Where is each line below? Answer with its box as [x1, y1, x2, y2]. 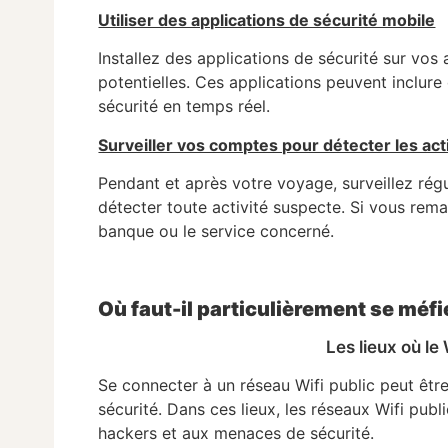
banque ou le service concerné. [98, 220, 335, 241]
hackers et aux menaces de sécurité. [98, 423, 375, 444]
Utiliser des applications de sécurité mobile [98, 9, 436, 30]
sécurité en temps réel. [98, 96, 271, 117]
